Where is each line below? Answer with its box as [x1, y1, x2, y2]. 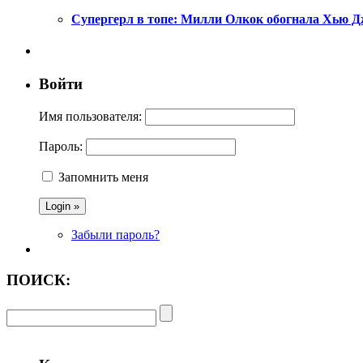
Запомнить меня [58, 169, 148, 184]
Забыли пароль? [71, 227, 160, 241]
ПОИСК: [6, 271, 70, 289]
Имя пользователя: [39, 109, 142, 123]
